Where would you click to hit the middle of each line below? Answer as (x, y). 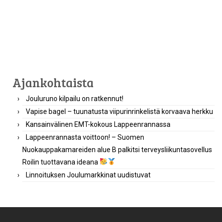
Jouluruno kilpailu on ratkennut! (75, 99)
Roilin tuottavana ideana (61, 162)
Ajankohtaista (53, 82)
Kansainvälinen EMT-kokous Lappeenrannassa (98, 124)
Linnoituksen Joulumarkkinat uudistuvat (88, 175)
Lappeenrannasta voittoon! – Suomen (85, 137)
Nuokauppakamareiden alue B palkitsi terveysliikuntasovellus (117, 150)
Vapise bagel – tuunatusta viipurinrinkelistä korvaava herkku (119, 111)
